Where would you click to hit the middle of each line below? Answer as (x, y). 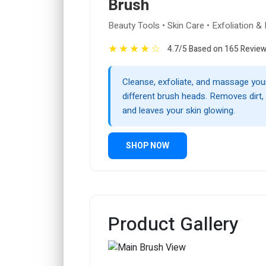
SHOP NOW (148, 146)
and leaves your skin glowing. (179, 111)
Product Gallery (173, 224)
